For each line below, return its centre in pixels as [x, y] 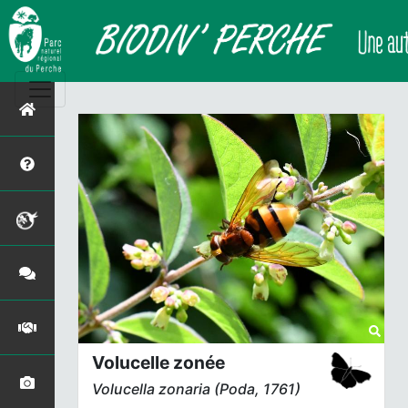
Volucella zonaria [151, 388]
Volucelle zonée [158, 362]
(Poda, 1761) [255, 388]
